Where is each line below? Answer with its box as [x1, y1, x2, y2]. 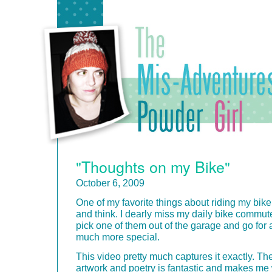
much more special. [76, 231, 160, 242]
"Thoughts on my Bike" [76, 155, 230, 177]
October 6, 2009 [76, 177, 144, 188]
